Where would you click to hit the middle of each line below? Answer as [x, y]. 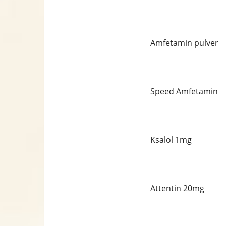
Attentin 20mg [177, 188]
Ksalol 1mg [171, 140]
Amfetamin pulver [184, 43]
